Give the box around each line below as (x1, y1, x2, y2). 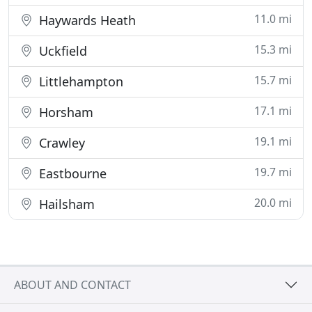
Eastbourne (36, 165, 107, 182)
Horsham (36, 104, 93, 120)
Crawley (36, 134, 85, 151)
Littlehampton (36, 73, 123, 90)
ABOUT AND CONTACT (14, 276, 131, 292)
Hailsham (36, 196, 95, 212)
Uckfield (36, 42, 87, 59)
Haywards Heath (36, 12, 136, 29)
